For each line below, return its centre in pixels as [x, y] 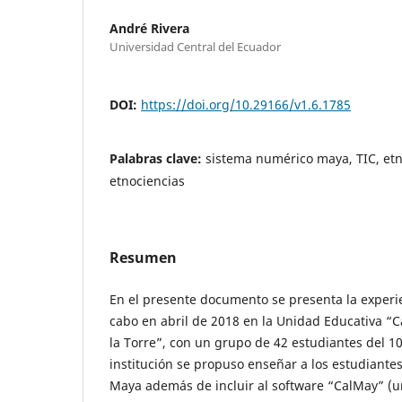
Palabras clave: [157, 158]
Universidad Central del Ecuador [195, 46]
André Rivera [149, 28]
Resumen [143, 257]
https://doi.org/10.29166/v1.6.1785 [246, 104]
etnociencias [147, 180]
